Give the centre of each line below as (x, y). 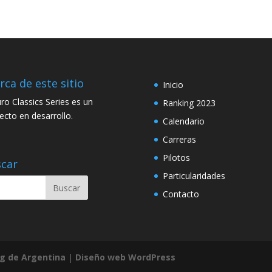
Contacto (181, 194)
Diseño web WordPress (126, 257)
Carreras (179, 139)
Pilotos (176, 157)
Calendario (183, 121)
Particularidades (194, 175)
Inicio (173, 84)
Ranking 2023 (189, 103)
